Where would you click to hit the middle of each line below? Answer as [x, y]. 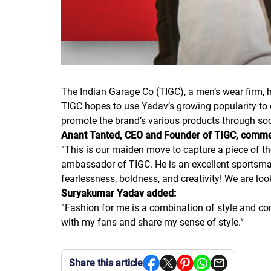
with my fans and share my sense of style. [151, 222]
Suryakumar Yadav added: [119, 193]
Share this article [106, 263]
